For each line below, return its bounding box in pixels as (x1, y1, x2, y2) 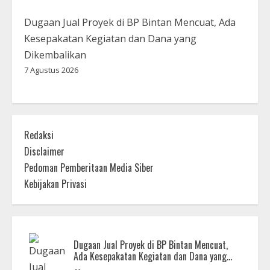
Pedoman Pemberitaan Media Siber (24, 160, 154, 175)
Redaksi (24, 128, 54, 143)
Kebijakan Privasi (24, 177, 87, 192)
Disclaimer (24, 144, 64, 159)
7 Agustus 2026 (24, 64, 78, 76)
